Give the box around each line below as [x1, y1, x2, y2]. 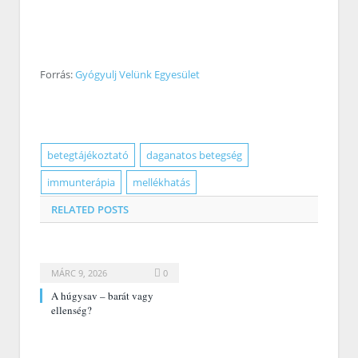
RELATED [51, 202, 95, 217]
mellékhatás [132, 175, 190, 190]
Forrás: [40, 67, 75, 82]
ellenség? [51, 303, 92, 318]
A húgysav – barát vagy [51, 288, 153, 304]
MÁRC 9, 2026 [51, 267, 107, 280]
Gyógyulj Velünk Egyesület [75, 67, 202, 82]
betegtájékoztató [47, 148, 129, 163]
